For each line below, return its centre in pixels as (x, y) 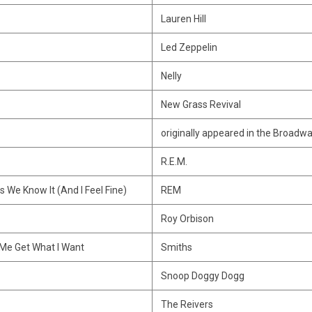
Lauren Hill (183, 19)
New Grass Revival (201, 104)
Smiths (176, 247)
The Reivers (187, 304)
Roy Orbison (187, 219)
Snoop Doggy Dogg (202, 276)
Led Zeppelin (189, 47)
